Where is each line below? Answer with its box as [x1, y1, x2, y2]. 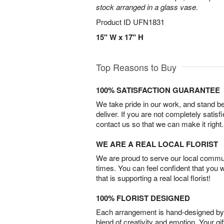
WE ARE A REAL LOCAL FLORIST [96, 138, 218, 149]
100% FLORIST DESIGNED [96, 192, 190, 203]
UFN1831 [133, 16, 164, 27]
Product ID [96, 16, 133, 27]
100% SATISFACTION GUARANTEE [96, 84, 220, 95]
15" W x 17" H [96, 31, 143, 42]
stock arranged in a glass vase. [96, 1, 198, 12]
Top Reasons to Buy [96, 60, 176, 73]
